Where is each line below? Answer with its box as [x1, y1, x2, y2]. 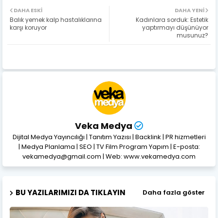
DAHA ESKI [14, 6, 42, 14]
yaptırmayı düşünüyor [142, 23, 208, 32]
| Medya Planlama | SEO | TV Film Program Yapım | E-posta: [18, 142, 200, 151]
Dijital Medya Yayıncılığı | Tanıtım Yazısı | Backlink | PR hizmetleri [12, 132, 206, 142]
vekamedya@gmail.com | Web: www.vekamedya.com [22, 151, 196, 161]
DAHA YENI [175, 6, 204, 14]
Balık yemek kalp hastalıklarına [10, 15, 102, 24]
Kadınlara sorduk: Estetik [136, 15, 208, 24]
